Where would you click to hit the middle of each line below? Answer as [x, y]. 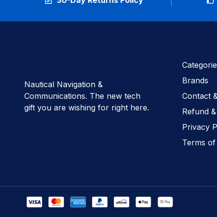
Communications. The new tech [82, 96]
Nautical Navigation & [63, 84]
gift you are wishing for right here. [87, 108]
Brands [195, 80]
